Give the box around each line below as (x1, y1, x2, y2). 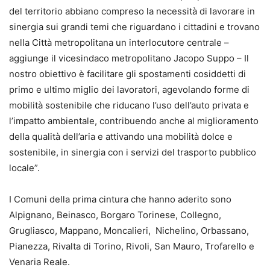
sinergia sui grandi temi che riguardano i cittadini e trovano (9, 20, 260, 33)
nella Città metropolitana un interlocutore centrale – (9, 36, 229, 48)
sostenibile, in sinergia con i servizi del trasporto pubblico (9, 146, 256, 158)
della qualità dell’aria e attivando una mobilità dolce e (9, 130, 233, 142)
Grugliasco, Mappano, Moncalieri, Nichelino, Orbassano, (9, 224, 249, 236)
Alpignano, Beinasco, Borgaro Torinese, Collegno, (9, 209, 221, 221)
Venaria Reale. (9, 256, 72, 268)
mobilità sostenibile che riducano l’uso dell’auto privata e (9, 99, 249, 111)
